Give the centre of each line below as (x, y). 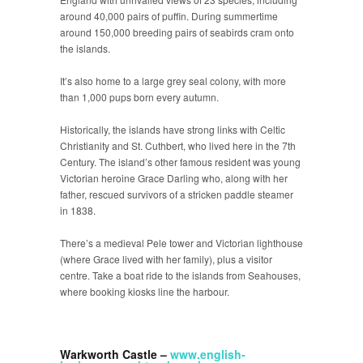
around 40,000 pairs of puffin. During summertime (169, 16)
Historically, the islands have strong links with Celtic (173, 129)
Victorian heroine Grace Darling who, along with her (174, 178)
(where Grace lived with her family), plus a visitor (166, 259)
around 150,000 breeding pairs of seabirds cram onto (177, 32)
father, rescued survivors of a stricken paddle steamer (177, 194)
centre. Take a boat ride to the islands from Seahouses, (180, 275)
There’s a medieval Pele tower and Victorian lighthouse (181, 243)
